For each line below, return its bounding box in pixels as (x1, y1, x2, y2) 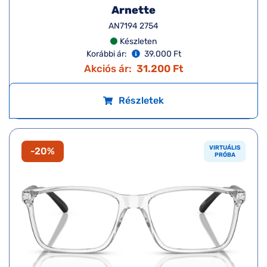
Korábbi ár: (86, 48, 127, 59)
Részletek (119, 94, 164, 106)
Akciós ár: (83, 62, 132, 74)
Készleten (120, 36, 157, 46)
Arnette (111, 3, 156, 17)
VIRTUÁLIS (209, 144, 241, 151)
